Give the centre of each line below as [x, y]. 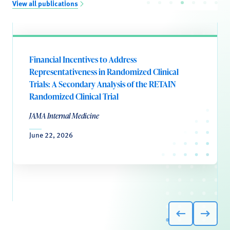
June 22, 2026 [51, 135]
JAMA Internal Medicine [64, 116]
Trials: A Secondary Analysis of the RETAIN [102, 84]
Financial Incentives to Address [83, 60]
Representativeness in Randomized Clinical [104, 72]
